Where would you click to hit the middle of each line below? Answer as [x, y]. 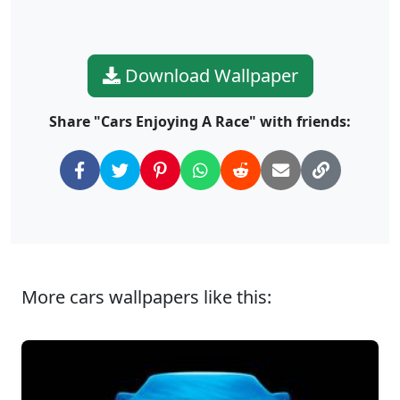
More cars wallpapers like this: [146, 297]
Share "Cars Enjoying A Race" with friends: [200, 122]
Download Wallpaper [209, 76]
